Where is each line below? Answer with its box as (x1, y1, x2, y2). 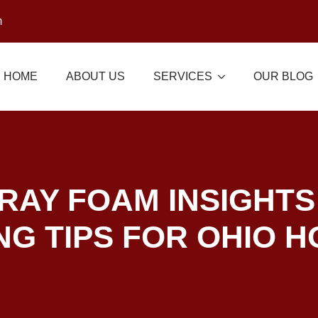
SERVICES (153, 70, 212, 82)
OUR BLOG (253, 70, 313, 82)
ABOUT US (66, 70, 125, 82)
